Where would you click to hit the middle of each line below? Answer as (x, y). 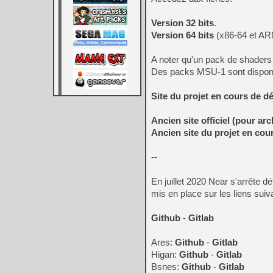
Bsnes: (166, 266)
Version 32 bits (183, 23)
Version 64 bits (183, 35)
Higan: (165, 254)
